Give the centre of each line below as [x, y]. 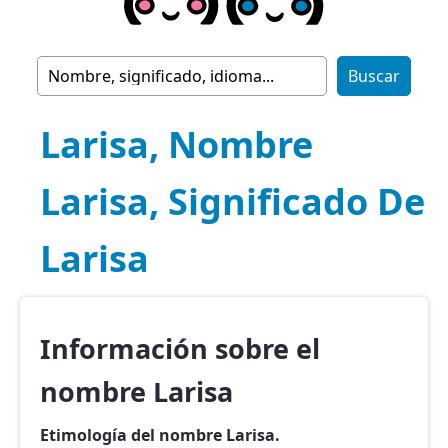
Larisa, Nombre [176, 144]
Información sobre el [180, 348]
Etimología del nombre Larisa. [160, 435]
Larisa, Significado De [232, 201]
